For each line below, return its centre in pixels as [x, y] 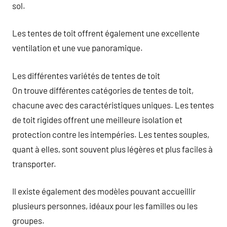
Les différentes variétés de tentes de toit [86, 75]
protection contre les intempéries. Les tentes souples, [111, 134]
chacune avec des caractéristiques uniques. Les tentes [113, 105]
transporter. [34, 163]
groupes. [28, 220]
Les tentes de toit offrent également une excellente [106, 33]
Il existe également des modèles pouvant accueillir [104, 191]
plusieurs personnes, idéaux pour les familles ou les [105, 206]
